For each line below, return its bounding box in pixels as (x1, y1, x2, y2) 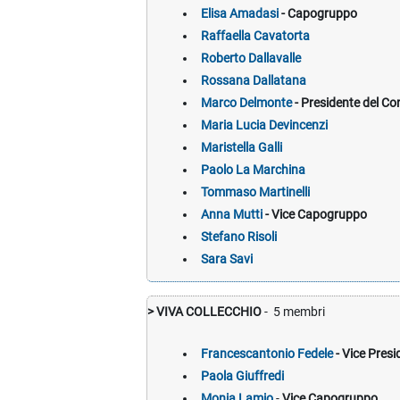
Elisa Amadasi (200, 6, 279, 22)
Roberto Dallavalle (200, 51, 301, 67)
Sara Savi (200, 252, 253, 268)
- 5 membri (264, 304, 326, 320)
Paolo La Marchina (200, 162, 305, 179)
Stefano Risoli (200, 229, 277, 246)
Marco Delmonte (200, 96, 292, 112)
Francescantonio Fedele (200, 346, 333, 362)
